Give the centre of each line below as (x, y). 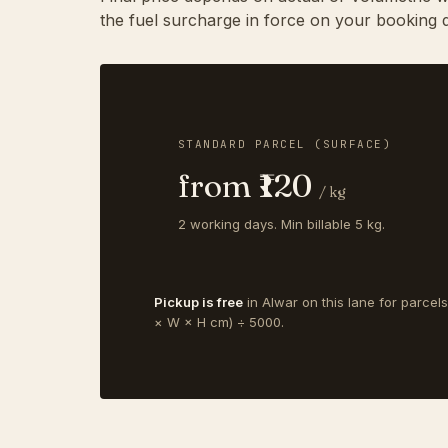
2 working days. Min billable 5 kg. (281, 224)
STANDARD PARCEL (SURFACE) (284, 144)
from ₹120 (248, 186)
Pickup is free (198, 302)
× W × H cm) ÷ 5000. (218, 322)
